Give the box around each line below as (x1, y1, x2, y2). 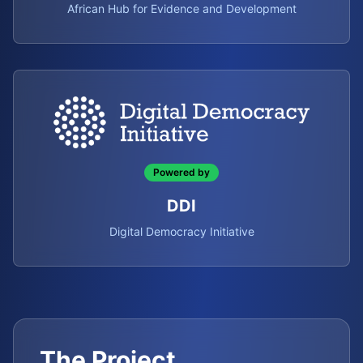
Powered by (153, 166, 210, 178)
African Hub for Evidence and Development (66, 2, 297, 15)
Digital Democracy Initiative (109, 224, 254, 238)
